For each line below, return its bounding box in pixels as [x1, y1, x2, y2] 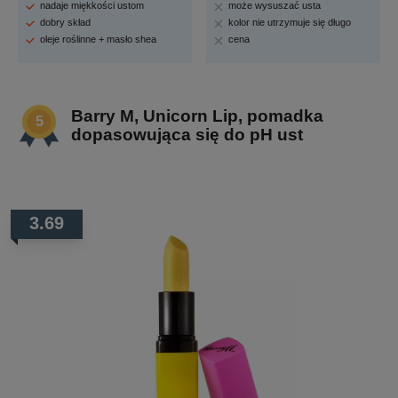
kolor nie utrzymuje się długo [228, 16, 352, 28]
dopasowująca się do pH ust [71, 124, 303, 144]
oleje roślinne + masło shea [40, 33, 156, 44]
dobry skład [40, 16, 91, 28]
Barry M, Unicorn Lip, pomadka [71, 106, 323, 125]
